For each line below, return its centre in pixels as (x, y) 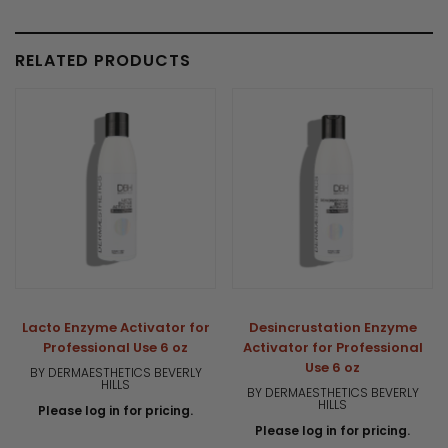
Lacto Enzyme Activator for (115, 327)
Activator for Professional (332, 347)
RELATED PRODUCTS (103, 60)
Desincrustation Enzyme (332, 327)
